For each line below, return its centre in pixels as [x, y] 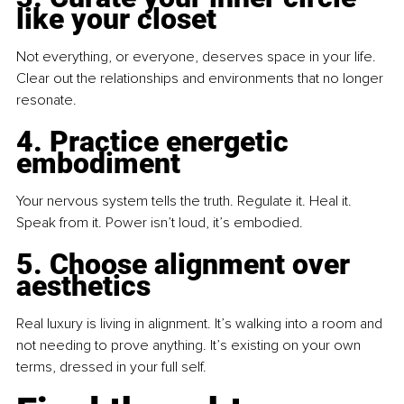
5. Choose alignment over [187, 265]
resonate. [46, 101]
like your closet [116, 19]
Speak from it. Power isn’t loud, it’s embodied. [160, 223]
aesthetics [83, 286]
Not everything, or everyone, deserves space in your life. [198, 57]
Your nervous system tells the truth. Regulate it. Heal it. [186, 202]
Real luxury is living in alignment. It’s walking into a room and [201, 324]
